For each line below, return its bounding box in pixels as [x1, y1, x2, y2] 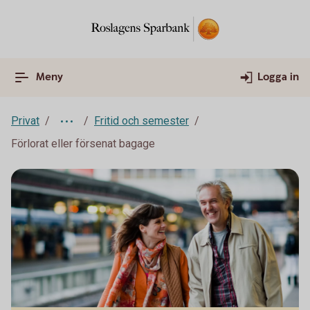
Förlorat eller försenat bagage [11, 137, 155, 150]
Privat [11, 114, 39, 127]
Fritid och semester [94, 114, 189, 127]
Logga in [257, 70, 299, 84]
